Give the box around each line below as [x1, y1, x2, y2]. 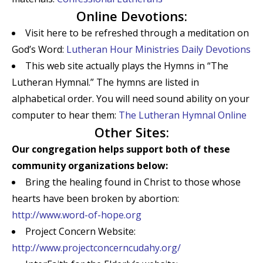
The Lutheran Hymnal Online [119, 109, 247, 122]
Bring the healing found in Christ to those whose [25, 176, 241, 188]
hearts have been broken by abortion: [12, 192, 179, 205]
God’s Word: [12, 43, 66, 56]
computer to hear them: [12, 109, 119, 122]
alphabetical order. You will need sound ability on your [12, 92, 249, 105]
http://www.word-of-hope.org [12, 208, 141, 221]
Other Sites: [94, 123, 169, 141]
